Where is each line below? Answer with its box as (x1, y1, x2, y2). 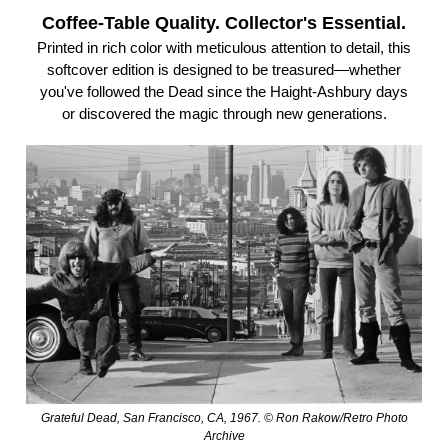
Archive (203, 428, 245, 443)
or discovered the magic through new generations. (61, 105, 387, 123)
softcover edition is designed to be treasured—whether (47, 61, 401, 79)
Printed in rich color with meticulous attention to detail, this (37, 39, 411, 57)
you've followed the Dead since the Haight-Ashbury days (40, 83, 408, 101)
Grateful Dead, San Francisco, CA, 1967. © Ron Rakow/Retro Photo (40, 410, 408, 425)
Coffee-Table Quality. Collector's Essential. (42, 13, 406, 34)
